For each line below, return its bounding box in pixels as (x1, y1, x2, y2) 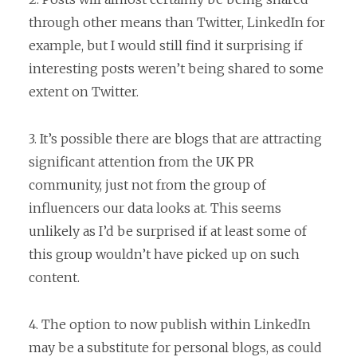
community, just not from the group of (29, 176, 266, 193)
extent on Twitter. (29, 84, 139, 100)
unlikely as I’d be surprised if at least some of (29, 222, 307, 239)
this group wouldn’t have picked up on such (29, 245, 300, 262)
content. (29, 269, 80, 285)
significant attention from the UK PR (29, 153, 254, 170)
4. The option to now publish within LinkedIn (29, 316, 311, 332)
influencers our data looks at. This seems (29, 199, 281, 216)
